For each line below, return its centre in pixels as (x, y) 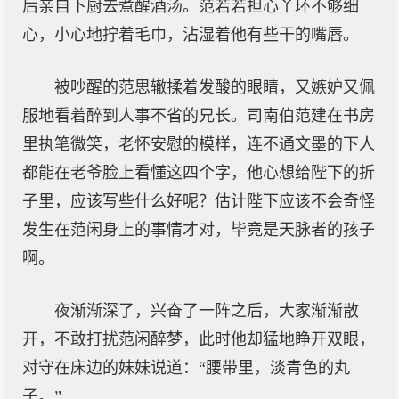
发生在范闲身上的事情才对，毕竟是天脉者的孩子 (199, 230)
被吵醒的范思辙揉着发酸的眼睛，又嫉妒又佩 (215, 87)
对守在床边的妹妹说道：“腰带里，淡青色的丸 (186, 368)
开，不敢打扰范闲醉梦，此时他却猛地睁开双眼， (199, 339)
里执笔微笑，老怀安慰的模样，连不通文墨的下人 (199, 144)
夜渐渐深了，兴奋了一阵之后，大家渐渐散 (207, 311)
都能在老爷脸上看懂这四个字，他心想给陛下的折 (199, 173)
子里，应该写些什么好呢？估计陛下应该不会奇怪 (199, 201)
